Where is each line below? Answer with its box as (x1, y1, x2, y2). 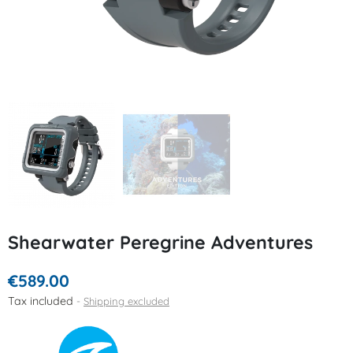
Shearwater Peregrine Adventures (8, 230, 313, 254)
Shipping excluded (84, 294, 169, 307)
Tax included (8, 293, 76, 308)
